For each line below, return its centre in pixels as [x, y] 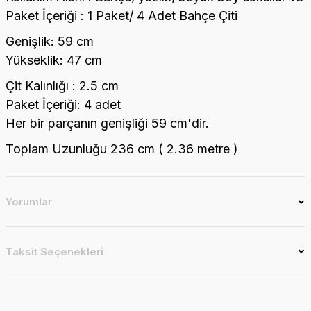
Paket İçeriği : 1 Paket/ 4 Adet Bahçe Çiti [121, 16]
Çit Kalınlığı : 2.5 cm [62, 86]
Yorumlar [29, 202]
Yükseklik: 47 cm [54, 60]
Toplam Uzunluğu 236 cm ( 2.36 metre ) [122, 149]
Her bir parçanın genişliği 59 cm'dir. [107, 123]
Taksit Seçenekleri [54, 251]
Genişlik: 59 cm [50, 41]
